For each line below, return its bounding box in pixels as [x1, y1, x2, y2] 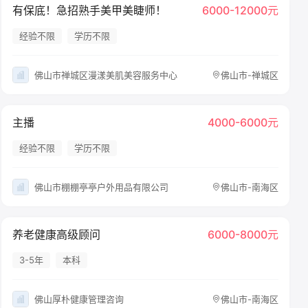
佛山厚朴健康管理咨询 [34, 293, 124, 305]
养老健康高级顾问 [12, 228, 100, 241]
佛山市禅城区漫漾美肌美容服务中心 [34, 69, 177, 80]
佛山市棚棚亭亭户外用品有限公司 [34, 181, 168, 192]
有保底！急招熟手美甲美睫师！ [12, 3, 166, 17]
